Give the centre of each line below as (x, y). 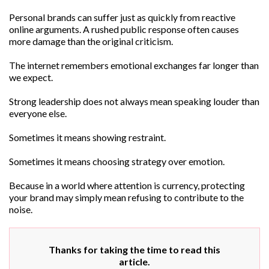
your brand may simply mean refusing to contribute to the (126, 197)
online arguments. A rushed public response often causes (124, 29)
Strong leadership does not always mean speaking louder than (134, 101)
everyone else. (38, 113)
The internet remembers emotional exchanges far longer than (134, 65)
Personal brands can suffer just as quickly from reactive (122, 17)
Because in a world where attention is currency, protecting (127, 185)
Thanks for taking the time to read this (134, 249)
